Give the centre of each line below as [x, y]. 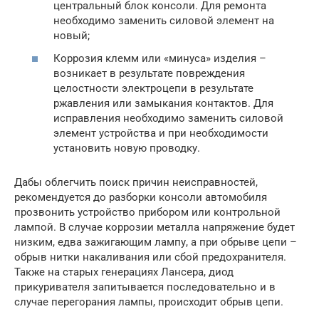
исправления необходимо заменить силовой [168, 118]
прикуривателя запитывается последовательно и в [145, 287]
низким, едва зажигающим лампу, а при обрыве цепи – [156, 242]
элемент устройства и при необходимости [161, 133]
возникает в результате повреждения [149, 73]
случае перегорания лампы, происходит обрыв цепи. [149, 302]
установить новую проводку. [127, 148]
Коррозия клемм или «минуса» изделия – [160, 58]
